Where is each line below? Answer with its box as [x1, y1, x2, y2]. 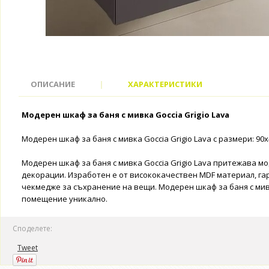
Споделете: [13, 223, 52, 234]
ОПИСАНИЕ [31, 79, 75, 89]
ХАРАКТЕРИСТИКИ [128, 79, 202, 89]
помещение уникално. [22, 193, 107, 204]
